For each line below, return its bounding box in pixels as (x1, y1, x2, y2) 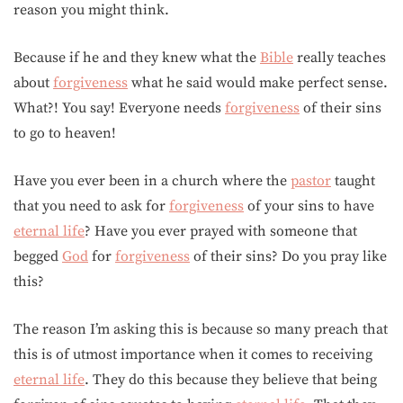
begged (13, 247, 62, 265)
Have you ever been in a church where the (13, 172, 291, 190)
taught (331, 172, 375, 190)
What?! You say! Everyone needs (13, 99, 225, 117)
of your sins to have (244, 197, 374, 215)
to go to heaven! (13, 124, 116, 142)
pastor (291, 172, 331, 190)
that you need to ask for (13, 197, 169, 215)
